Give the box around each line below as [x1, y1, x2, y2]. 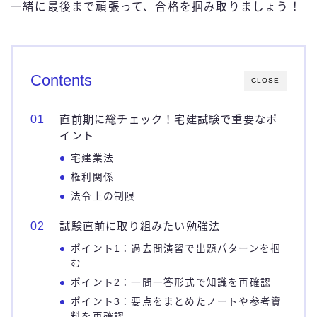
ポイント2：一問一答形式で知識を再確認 [71, 277, 272, 289]
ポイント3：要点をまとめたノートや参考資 [71, 296, 282, 308]
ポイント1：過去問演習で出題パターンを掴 [71, 243, 282, 255]
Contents [30, 71, 92, 90]
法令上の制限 [71, 191, 136, 202]
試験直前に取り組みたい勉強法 [59, 220, 221, 233]
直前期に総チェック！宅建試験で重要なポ [59, 113, 278, 126]
